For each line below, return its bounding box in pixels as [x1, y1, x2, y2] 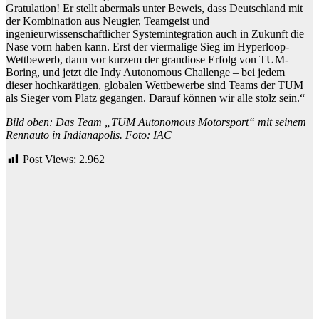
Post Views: [23, 152, 76, 165]
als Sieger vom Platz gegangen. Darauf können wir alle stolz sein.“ [6, 91, 305, 104]
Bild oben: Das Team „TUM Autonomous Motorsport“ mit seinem [6, 115, 306, 128]
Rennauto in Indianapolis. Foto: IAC [6, 128, 172, 141]
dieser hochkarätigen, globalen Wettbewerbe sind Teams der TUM [6, 78, 303, 91]
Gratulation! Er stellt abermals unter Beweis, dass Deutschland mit [6, 1, 303, 14]
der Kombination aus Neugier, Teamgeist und [6, 14, 209, 27]
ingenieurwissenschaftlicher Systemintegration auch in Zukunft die [6, 27, 304, 40]
